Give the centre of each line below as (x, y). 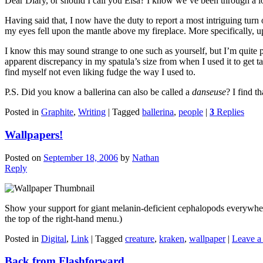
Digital (54, 238)
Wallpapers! (34, 134)
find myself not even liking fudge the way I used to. (100, 72)
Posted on (24, 157)
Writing (92, 112)
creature (140, 238)
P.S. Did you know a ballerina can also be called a (98, 92)
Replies (229, 112)
